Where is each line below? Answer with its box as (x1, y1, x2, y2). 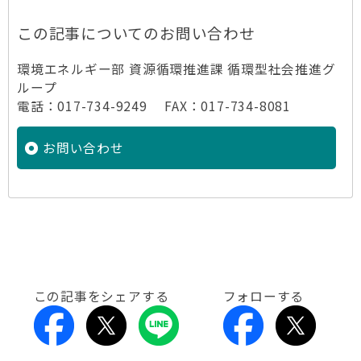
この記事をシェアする (33, 287, 169, 305)
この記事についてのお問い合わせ (17, 22, 255, 44)
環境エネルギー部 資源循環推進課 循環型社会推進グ (17, 60, 336, 78)
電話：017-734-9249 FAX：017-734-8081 (17, 97, 291, 115)
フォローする (222, 287, 305, 305)
